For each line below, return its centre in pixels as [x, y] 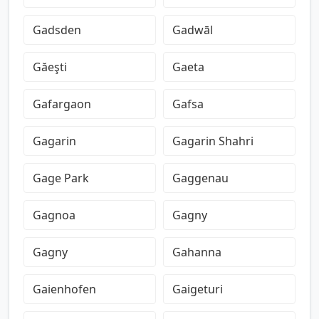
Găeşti [50, 67]
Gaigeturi [198, 289]
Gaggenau [200, 178]
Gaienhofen [64, 289]
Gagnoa [54, 215]
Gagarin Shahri [213, 141]
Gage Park [61, 178]
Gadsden [57, 30]
